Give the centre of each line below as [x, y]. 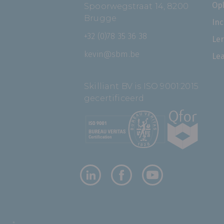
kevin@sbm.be [112, 54]
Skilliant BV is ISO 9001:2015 [141, 86]
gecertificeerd [114, 98]
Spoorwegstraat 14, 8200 [136, 6]
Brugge [100, 18]
